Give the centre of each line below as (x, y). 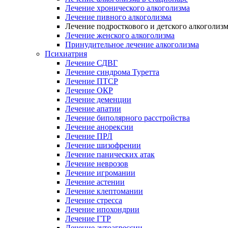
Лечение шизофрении (103, 145)
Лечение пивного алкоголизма (118, 17)
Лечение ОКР (89, 90)
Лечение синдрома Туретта (112, 72)
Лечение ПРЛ (89, 136)
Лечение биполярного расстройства (127, 118)
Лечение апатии (93, 109)
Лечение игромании (100, 173)
